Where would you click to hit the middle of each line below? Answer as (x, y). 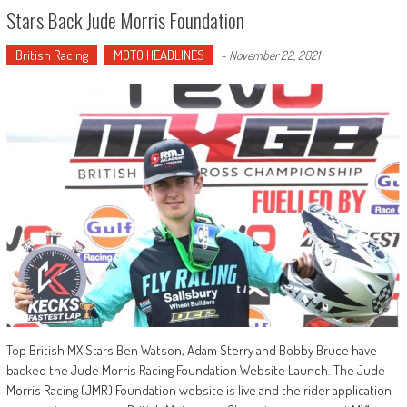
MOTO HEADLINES (159, 55)
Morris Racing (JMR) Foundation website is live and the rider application (199, 391)
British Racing (51, 55)
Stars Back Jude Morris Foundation (125, 20)
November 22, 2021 (274, 55)
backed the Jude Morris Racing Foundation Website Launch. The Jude (195, 371)
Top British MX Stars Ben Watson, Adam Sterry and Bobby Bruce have (191, 351)
